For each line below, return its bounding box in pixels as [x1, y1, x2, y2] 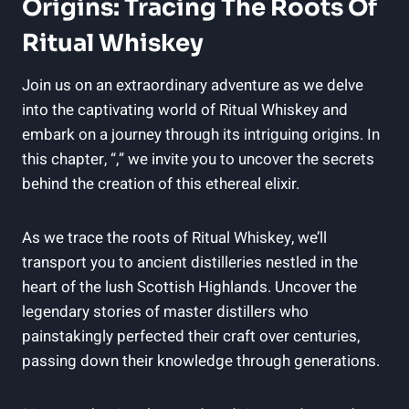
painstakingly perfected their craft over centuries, [22, 324, 360, 348]
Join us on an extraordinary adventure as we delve [22, 73, 363, 97]
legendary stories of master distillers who [22, 299, 309, 323]
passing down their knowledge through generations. [22, 349, 380, 372]
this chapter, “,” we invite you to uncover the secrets [22, 147, 374, 171]
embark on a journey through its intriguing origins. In [22, 122, 380, 146]
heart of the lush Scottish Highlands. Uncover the [22, 275, 357, 299]
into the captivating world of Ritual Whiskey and [22, 98, 348, 121]
